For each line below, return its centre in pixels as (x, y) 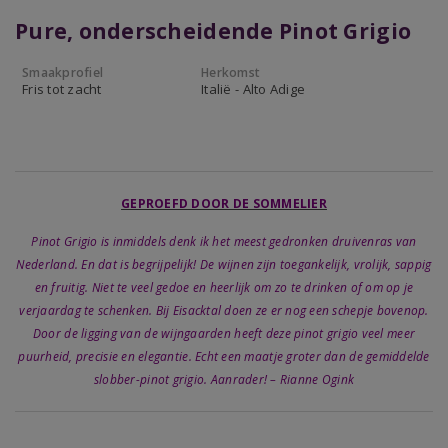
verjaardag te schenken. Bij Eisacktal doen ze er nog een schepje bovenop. (224, 310)
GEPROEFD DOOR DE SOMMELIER (224, 203)
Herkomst (231, 72)
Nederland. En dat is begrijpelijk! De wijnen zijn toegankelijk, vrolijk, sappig (224, 264)
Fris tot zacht (62, 89)
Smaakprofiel (63, 72)
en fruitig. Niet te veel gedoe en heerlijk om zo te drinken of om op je (224, 287)
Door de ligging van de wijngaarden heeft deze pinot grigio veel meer (224, 333)
